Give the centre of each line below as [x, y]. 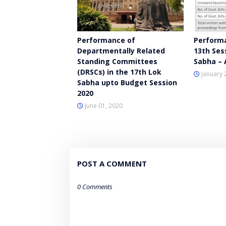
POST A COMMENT [112, 164]
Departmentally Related [121, 51]
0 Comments [95, 187]
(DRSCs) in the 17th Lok [119, 72]
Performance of [106, 40]
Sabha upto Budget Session [127, 83]
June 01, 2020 [104, 106]
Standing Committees [117, 62]
